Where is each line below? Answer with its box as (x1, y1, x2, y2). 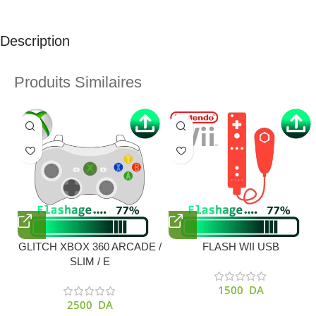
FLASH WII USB (202, 240, 279, 253)
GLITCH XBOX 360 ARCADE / (18, 240, 162, 253)
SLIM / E (69, 255, 110, 267)
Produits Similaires (14, 73, 142, 91)
